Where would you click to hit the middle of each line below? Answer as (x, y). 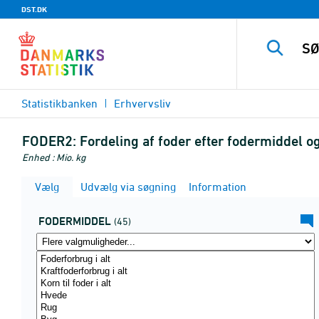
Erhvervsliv (142, 103)
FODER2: (49, 141)
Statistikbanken (59, 103)
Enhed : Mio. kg (54, 157)
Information (216, 187)
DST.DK (34, 9)
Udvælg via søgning (127, 187)
